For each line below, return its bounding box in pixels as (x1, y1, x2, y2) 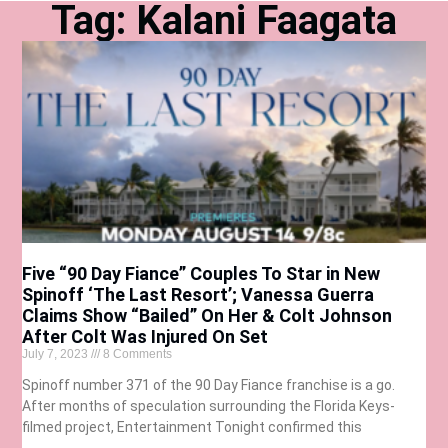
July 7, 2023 (22, 346, 92, 361)
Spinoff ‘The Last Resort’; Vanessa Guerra (22, 283, 375, 305)
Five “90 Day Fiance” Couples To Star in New (22, 262, 381, 284)
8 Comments (100, 346, 173, 361)
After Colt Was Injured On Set (22, 325, 269, 347)
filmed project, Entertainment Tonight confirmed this (22, 418, 363, 435)
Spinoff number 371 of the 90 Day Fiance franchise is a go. (22, 376, 399, 393)
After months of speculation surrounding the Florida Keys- (22, 397, 396, 414)
